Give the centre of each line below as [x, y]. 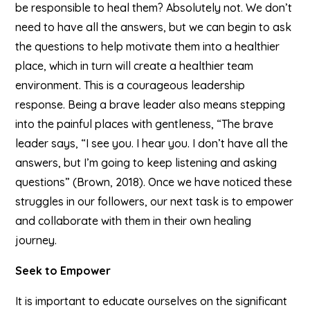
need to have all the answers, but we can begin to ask [154, 27]
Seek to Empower [63, 271]
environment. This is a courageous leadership [130, 85]
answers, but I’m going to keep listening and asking [146, 163]
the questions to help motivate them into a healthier [148, 46]
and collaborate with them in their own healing [134, 221]
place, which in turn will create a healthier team [135, 66]
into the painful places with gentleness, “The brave [145, 124]
